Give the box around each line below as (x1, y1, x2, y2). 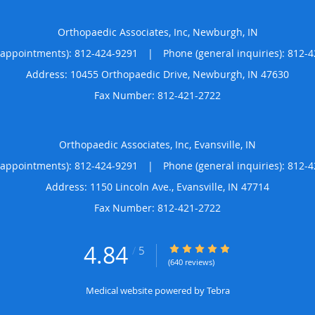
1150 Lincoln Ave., (90, 179, 176, 193)
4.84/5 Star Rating (168, 241, 252, 255)
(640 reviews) (168, 256, 214, 267)
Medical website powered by (85, 283, 207, 297)
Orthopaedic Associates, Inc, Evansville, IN (59, 137, 256, 151)
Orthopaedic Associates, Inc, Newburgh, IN (57, 25, 258, 39)
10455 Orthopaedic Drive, (70, 67, 193, 81)
